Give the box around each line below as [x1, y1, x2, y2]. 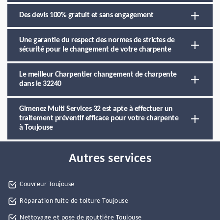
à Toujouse [19, 124, 53, 132]
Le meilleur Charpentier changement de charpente [19, 71, 177, 79]
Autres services [68, 152, 152, 165]
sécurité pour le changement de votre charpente [19, 46, 171, 54]
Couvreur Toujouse [20, 181, 75, 188]
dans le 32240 [19, 80, 61, 88]
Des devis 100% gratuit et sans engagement [19, 11, 154, 19]
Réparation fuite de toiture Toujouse [20, 197, 128, 205]
